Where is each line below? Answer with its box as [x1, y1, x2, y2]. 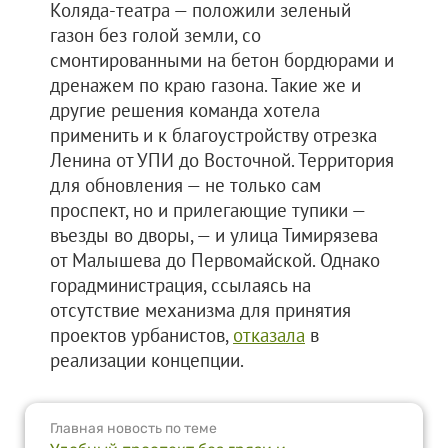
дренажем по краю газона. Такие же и [50, 73, 361, 97]
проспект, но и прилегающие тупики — [50, 198, 365, 222]
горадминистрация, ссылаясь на [50, 273, 311, 297]
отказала [233, 323, 305, 347]
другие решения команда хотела [50, 98, 320, 122]
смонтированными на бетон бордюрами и [50, 48, 394, 72]
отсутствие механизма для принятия [50, 298, 351, 322]
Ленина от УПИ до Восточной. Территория [50, 148, 394, 172]
